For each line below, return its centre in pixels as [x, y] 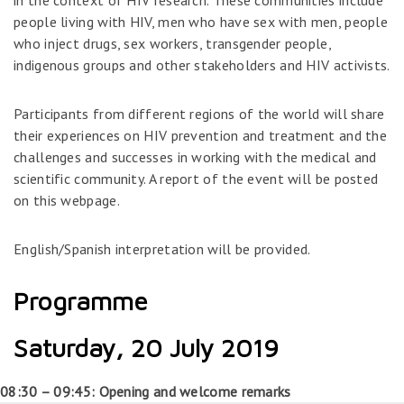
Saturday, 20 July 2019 [146, 348]
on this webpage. [67, 200]
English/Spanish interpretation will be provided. [162, 249]
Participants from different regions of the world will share [199, 114]
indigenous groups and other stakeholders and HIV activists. [202, 65]
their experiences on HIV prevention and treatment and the [201, 135]
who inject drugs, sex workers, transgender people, [172, 43]
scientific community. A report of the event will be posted [196, 179]
